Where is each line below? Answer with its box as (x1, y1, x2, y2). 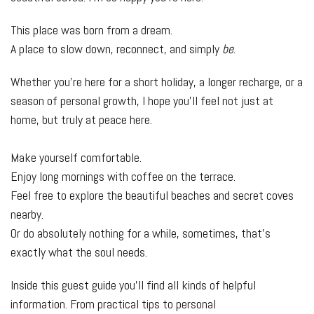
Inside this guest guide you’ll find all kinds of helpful (11, 277, 256, 293)
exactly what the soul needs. (11, 244, 147, 260)
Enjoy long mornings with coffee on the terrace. (11, 168, 235, 184)
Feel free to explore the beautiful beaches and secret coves (11, 187, 294, 203)
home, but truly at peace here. (11, 111, 152, 128)
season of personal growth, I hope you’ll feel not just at (11, 93, 273, 109)
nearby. (11, 206, 43, 222)
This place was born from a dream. (11, 22, 172, 38)
